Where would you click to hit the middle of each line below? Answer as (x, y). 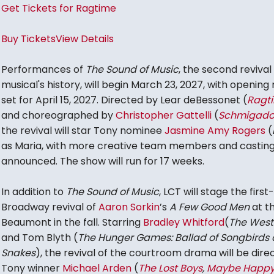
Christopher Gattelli (163, 116)
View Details (84, 39)
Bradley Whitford (183, 223)
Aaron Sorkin (129, 207)
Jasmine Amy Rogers (215, 131)
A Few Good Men (210, 207)
